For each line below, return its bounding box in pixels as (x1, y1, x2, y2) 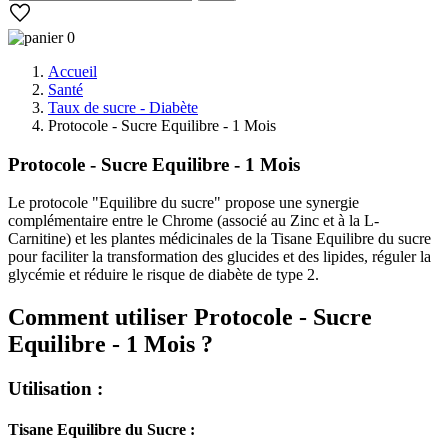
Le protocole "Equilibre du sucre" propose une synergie (8, 194, 359, 212)
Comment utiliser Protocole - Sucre (8, 304, 372, 331)
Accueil (48, 62, 97, 80)
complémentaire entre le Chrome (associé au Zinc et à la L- (8, 212, 379, 230)
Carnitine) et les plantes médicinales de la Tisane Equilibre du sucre (8, 230, 431, 248)
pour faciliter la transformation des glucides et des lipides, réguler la (8, 248, 431, 266)
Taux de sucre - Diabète (48, 98, 198, 116)
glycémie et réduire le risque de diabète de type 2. (8, 266, 319, 284)
